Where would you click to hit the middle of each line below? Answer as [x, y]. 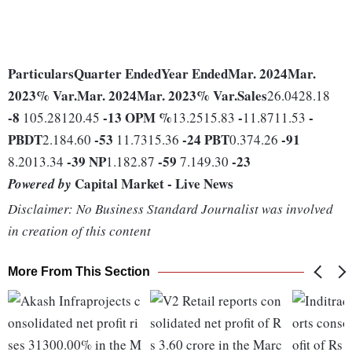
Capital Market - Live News [152, 184]
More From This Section [79, 272]
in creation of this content [79, 231]
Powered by [40, 184]
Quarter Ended [117, 74]
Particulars [41, 74]
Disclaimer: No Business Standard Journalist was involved [170, 209]
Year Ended [194, 74]
